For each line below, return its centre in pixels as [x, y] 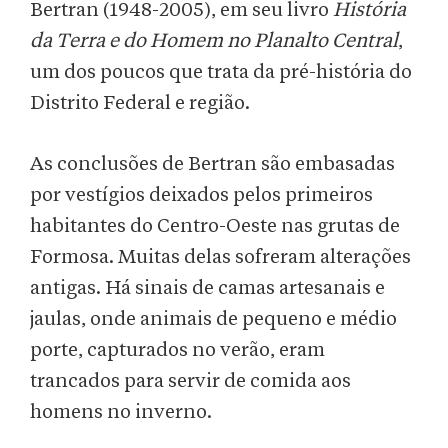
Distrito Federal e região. [140, 103]
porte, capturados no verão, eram [177, 350]
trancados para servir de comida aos [190, 381]
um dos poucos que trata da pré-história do [221, 72]
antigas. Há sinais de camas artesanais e [207, 288]
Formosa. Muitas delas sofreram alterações [220, 257]
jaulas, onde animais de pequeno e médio [213, 319]
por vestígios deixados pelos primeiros [201, 195]
